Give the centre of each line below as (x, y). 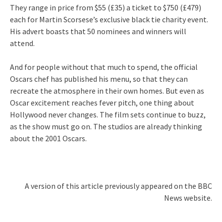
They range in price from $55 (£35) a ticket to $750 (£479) (106, 7)
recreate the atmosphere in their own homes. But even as (107, 90)
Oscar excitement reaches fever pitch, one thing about (102, 102)
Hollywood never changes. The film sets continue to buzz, (108, 114)
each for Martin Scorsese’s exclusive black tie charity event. (109, 19)
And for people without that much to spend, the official (104, 67)
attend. (22, 43)
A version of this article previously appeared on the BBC (118, 186)
